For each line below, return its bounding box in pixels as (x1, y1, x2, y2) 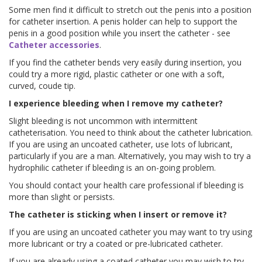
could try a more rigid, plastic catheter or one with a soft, (9, 68, 225, 80)
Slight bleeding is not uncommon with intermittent (9, 115, 198, 126)
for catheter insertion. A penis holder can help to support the (9, 15, 237, 27)
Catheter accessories (9, 39, 99, 50)
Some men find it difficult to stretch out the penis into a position (9, 4, 251, 15)
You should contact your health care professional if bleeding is (9, 179, 244, 191)
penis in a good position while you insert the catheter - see (9, 27, 230, 39)
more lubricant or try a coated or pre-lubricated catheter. (9, 237, 223, 249)
